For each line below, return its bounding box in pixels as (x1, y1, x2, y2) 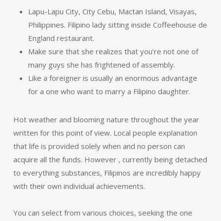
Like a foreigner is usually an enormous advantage (28, 73, 197, 83)
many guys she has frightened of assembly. (28, 60, 175, 70)
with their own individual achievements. (13, 181, 145, 191)
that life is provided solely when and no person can (13, 141, 185, 151)
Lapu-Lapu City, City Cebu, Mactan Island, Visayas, (28, 6, 197, 16)
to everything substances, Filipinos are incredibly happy (13, 168, 201, 178)
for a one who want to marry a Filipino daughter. (28, 86, 190, 96)
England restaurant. (28, 33, 94, 43)
